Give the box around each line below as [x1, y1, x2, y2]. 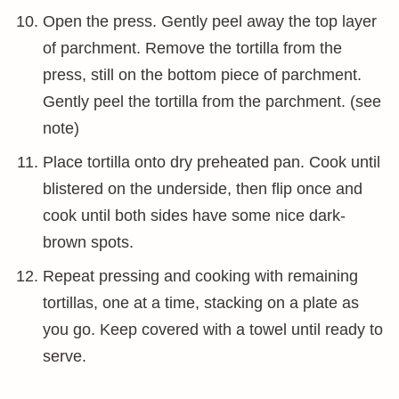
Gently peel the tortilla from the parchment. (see [43, 93, 381, 110]
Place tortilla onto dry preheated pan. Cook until [43, 153, 380, 171]
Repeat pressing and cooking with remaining [43, 267, 358, 285]
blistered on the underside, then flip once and [43, 180, 362, 198]
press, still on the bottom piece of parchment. [43, 66, 362, 84]
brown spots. [43, 233, 134, 251]
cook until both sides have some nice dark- [43, 207, 346, 224]
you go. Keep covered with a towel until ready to [43, 321, 383, 338]
